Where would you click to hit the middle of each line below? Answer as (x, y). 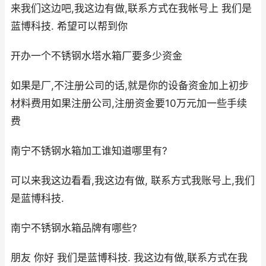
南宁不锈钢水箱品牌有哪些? (74, 228)
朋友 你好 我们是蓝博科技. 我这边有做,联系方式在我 (129, 258)
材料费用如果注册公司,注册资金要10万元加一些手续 (129, 104)
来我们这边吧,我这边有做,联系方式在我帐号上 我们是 (131, 9)
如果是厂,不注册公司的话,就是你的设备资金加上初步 (130, 86)
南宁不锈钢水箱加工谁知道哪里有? (89, 151)
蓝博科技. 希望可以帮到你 (69, 26)
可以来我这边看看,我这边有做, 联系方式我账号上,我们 (133, 181)
